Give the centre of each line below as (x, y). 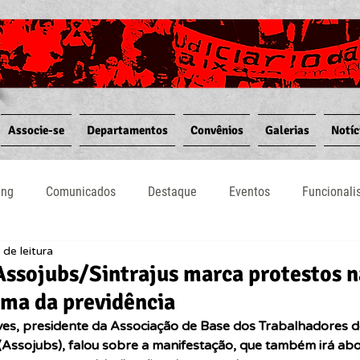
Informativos (290, 256)
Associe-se (36, 130)
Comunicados (81, 192)
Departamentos (127, 130)
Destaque (172, 192)
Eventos (250, 192)
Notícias (50, 256)
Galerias (287, 130)
